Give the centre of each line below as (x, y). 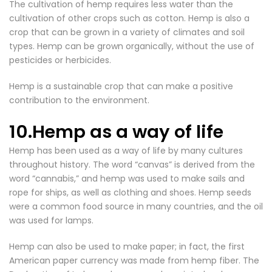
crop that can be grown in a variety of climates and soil (127, 32)
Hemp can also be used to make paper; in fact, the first (127, 246)
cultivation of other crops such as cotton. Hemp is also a (129, 18)
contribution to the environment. (79, 100)
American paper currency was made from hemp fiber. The (134, 260)
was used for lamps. (51, 220)
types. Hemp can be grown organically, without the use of (132, 46)
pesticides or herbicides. (60, 60)
